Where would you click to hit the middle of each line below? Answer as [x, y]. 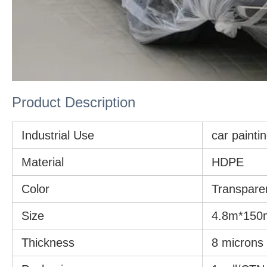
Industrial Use [58, 135]
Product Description [74, 102]
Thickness [48, 242]
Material [43, 162]
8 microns [237, 242]
